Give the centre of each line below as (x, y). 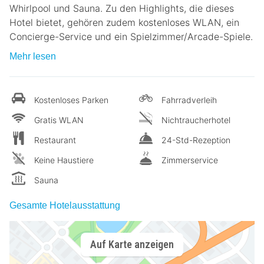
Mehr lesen (33, 56)
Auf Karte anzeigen (132, 245)
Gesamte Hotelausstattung (65, 205)
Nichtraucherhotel (196, 120)
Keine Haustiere (64, 160)
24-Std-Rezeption (196, 140)
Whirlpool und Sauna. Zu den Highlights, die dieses (122, 8)
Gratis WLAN (59, 120)
